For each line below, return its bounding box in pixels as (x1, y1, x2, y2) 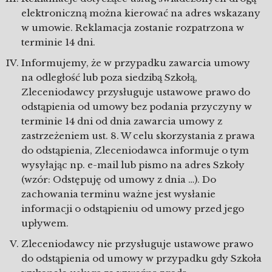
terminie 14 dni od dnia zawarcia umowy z (21, 115, 222, 127)
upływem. (21, 217, 69, 229)
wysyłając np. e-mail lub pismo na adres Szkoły (21, 159, 245, 171)
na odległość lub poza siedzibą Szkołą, (21, 72, 197, 83)
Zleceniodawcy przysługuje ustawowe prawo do (21, 86, 250, 98)
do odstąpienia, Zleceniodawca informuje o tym (21, 144, 249, 156)
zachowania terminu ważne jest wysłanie (21, 188, 216, 200)
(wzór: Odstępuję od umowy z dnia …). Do (21, 174, 216, 185)
